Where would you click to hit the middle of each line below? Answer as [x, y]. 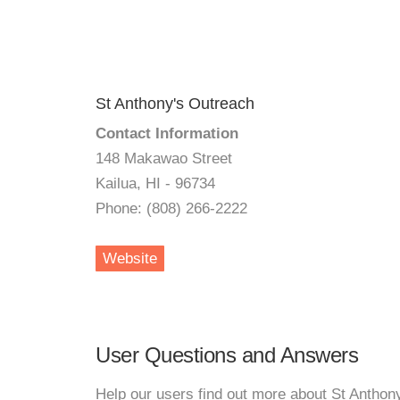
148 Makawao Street [164, 158]
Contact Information [167, 133]
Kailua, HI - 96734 [155, 183]
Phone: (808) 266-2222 [171, 208]
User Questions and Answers [227, 355]
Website [130, 258]
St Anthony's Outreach [175, 104]
